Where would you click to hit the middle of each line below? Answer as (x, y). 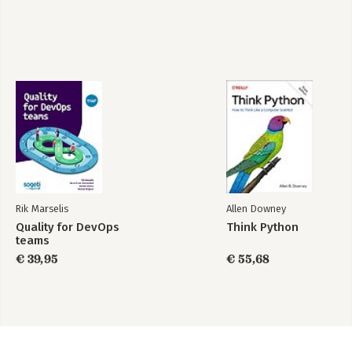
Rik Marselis (42, 209)
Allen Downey (256, 209)
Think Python (262, 227)
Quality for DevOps (68, 227)
